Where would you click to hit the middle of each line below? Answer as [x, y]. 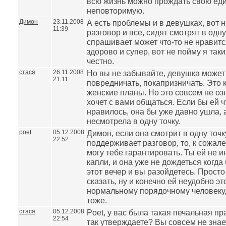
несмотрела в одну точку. [133, 121]
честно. [100, 61]
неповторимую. [116, 11]
